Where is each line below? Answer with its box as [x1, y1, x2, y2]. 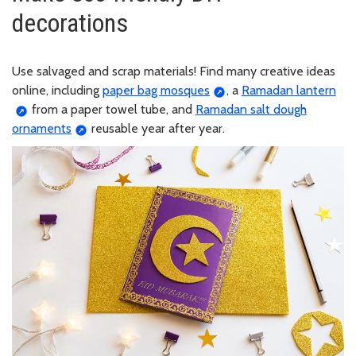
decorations [12, 8, 128, 39]
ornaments [12, 121, 72, 137]
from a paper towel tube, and [28, 102, 195, 118]
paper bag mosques [103, 83, 210, 99]
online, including [12, 83, 103, 99]
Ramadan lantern [241, 83, 336, 99]
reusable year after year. [87, 121, 225, 137]
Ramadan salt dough [195, 102, 307, 118]
